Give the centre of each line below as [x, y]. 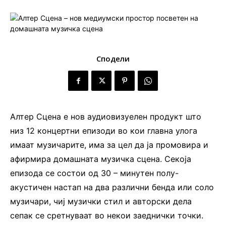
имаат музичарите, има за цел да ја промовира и [109, 145]
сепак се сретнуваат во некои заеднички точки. [107, 216]
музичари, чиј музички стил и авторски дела [101, 202]
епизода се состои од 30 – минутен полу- [94, 173]
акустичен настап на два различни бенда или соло [112, 187]
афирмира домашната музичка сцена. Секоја [101, 159]
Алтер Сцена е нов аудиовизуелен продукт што [106, 117]
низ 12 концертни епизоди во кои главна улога [104, 131]
